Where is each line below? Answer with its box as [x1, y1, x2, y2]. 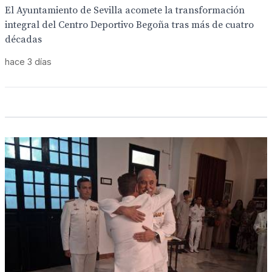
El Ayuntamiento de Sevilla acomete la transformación [5, 4, 245, 16]
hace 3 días [5, 56, 52, 67]
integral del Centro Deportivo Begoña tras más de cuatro [5, 19, 254, 31]
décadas [5, 33, 42, 46]
